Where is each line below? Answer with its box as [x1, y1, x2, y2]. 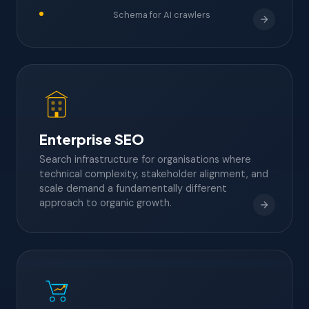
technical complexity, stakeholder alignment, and [39, 167, 268, 180]
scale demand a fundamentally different [39, 181, 227, 195]
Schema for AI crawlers [112, 8, 210, 21]
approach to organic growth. [39, 196, 172, 209]
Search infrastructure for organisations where [39, 152, 251, 166]
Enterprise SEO [39, 130, 144, 148]
